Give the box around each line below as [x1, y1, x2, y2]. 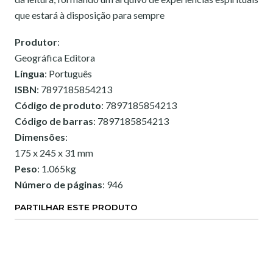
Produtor [15, 36, 57, 48]
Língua [15, 68, 44, 79]
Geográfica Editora [15, 52, 95, 63]
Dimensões [15, 131, 65, 143]
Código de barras [15, 115, 93, 127]
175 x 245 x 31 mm [15, 147, 93, 158]
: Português [44, 68, 92, 79]
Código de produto [15, 99, 101, 111]
